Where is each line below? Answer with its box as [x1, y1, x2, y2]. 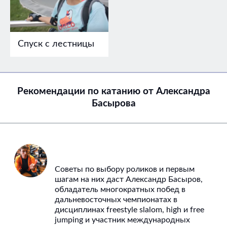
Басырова [91, 99, 136, 109]
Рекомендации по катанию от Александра [17, 87, 210, 97]
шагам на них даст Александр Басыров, [55, 175, 203, 184]
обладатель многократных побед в [55, 185, 186, 194]
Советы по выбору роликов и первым [55, 165, 195, 174]
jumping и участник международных [55, 216, 191, 224]
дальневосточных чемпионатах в [55, 196, 178, 204]
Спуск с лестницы [18, 40, 94, 49]
